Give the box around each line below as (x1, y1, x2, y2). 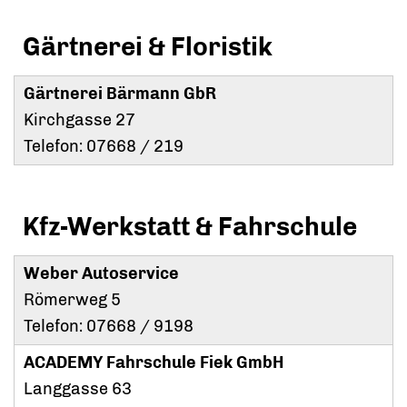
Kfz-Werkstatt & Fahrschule (23, 212, 357, 243)
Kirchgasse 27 (24, 110, 135, 131)
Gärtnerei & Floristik (23, 32, 273, 63)
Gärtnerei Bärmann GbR (24, 84, 216, 104)
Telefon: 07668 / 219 (24, 136, 184, 157)
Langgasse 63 (24, 379, 132, 400)
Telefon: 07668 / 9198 (24, 316, 194, 337)
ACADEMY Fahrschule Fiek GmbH (24, 352, 283, 373)
